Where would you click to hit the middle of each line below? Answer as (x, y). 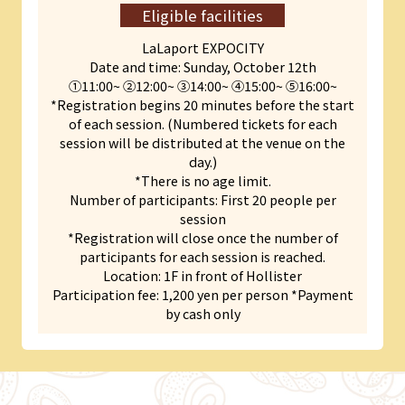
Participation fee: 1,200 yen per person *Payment (202, 294)
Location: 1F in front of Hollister (202, 275)
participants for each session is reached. (202, 256)
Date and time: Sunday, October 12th (202, 66)
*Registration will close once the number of (202, 237)
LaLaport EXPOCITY (202, 47)
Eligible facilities (202, 16)
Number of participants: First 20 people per (202, 199)
